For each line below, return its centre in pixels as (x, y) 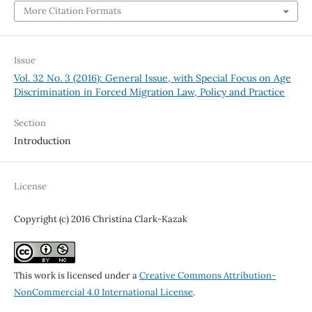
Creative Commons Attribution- (207, 275)
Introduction (42, 140)
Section (30, 123)
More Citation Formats (72, 10)
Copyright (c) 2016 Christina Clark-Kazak (100, 219)
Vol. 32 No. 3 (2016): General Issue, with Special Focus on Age (152, 78)
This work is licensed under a (76, 275)
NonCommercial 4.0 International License (103, 292)
